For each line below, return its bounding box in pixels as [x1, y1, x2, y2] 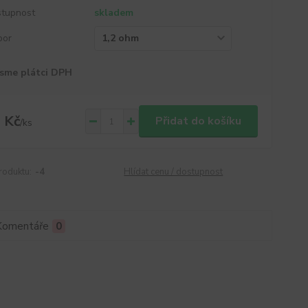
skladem [93, 6, 133, 19]
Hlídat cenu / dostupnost [124, 166, 223, 178]
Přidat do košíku [155, 113, 241, 129]
